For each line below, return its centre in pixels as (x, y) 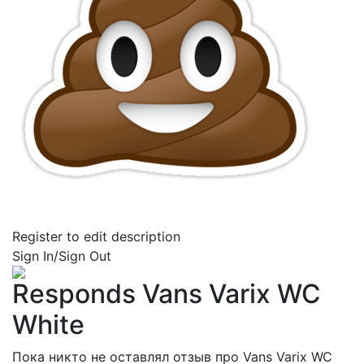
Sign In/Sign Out (62, 256)
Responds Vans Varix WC (167, 294)
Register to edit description (96, 237)
